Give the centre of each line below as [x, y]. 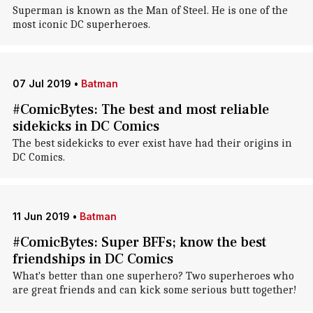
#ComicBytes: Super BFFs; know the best [139, 242]
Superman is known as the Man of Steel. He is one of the [150, 10]
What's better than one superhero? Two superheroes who [153, 276]
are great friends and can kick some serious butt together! [154, 290]
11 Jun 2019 [41, 216]
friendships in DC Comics [93, 259]
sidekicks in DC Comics [86, 126]
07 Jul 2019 [42, 83]
